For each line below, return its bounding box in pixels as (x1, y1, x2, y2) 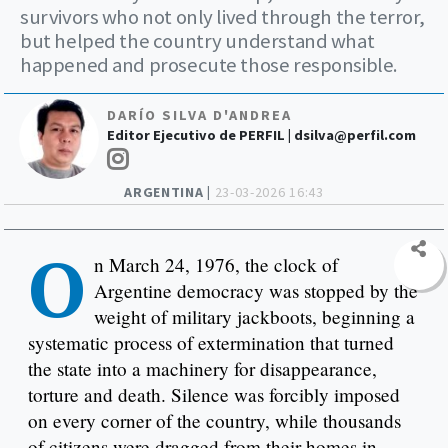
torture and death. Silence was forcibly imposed (28, 381, 400, 407)
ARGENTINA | (124, 182, 215, 201)
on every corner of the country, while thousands (28, 407, 401, 433)
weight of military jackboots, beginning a (94, 303, 415, 329)
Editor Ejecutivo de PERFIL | (107, 125, 295, 144)
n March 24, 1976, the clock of (94, 251, 338, 277)
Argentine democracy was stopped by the (94, 277, 418, 303)
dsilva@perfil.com (294, 125, 417, 144)
